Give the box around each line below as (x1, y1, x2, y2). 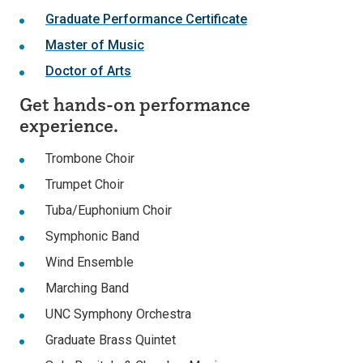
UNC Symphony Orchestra (45, 306, 191, 322)
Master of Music (45, 37, 144, 53)
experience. (19, 113, 118, 137)
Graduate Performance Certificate (45, 11, 247, 27)
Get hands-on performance (19, 92, 250, 116)
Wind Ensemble (45, 254, 134, 270)
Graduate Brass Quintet (45, 332, 176, 348)
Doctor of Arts (45, 63, 131, 79)
